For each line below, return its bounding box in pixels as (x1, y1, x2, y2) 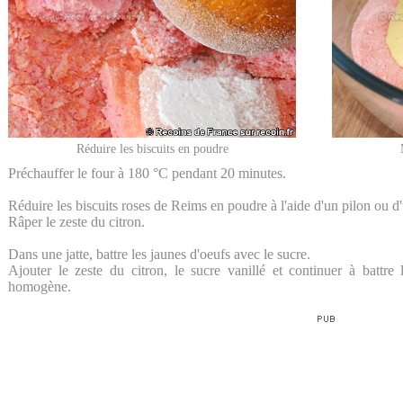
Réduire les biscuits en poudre (76, 141, 228, 156)
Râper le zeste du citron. (8, 213, 145, 229)
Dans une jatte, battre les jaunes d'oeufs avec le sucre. (8, 246, 310, 262)
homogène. (8, 278, 71, 294)
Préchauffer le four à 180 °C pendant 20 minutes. (8, 165, 286, 181)
